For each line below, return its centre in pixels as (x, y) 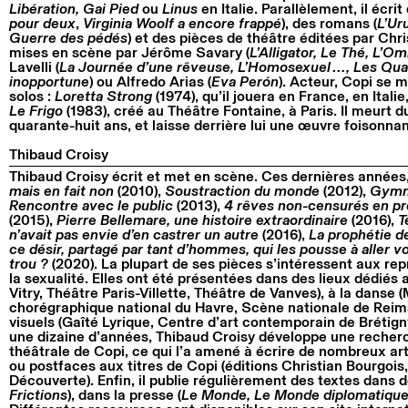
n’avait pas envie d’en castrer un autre (134, 235)
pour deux (42, 23)
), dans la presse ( (124, 396)
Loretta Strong (103, 96)
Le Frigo (36, 111)
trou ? (29, 265)
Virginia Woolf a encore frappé (182, 23)
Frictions (38, 396)
